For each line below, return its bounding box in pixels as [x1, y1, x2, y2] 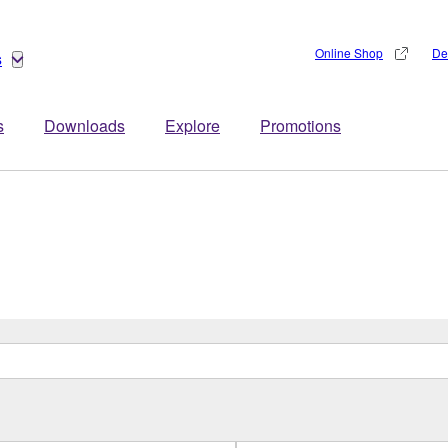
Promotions [260, 114, 341, 137]
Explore [165, 114, 220, 137]
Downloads [44, 114, 125, 137]
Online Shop [315, 44, 383, 61]
